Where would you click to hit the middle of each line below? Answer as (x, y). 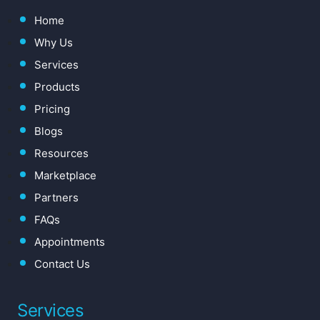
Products (57, 87)
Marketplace (65, 176)
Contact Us (62, 264)
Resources (61, 154)
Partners (56, 198)
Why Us (54, 43)
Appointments (70, 242)
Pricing (52, 109)
